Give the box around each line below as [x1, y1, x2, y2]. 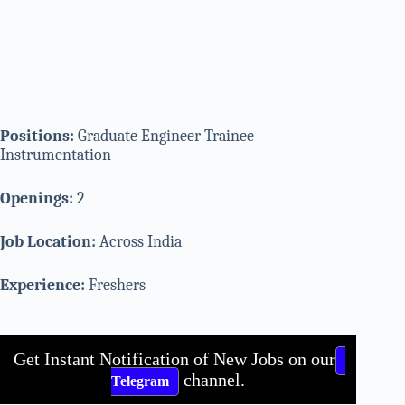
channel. [179, 369, 246, 390]
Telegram [111, 372, 170, 389]
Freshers [89, 275, 146, 295]
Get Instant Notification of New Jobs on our [14, 348, 335, 369]
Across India [99, 231, 182, 251]
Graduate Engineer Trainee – [74, 126, 266, 146]
